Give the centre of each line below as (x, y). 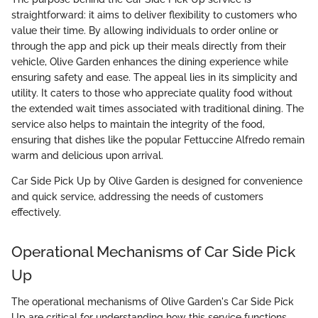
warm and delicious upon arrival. (87, 155)
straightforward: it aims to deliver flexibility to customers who (154, 15)
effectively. (36, 212)
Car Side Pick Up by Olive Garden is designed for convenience (157, 181)
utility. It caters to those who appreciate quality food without (152, 93)
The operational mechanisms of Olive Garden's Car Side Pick (153, 302)
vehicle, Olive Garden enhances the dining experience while (150, 61)
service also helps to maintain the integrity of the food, (138, 124)
